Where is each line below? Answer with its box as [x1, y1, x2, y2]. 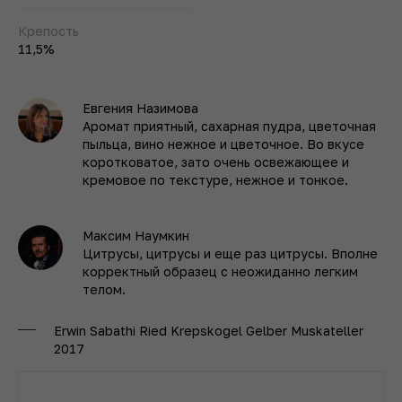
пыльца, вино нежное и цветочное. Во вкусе [83, 135, 364, 152]
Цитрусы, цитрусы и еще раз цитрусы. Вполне [83, 245, 378, 261]
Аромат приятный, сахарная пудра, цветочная [83, 118, 376, 134]
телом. [83, 281, 126, 297]
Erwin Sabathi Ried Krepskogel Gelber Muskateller [54, 322, 363, 338]
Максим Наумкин [83, 227, 189, 243]
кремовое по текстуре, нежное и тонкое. [83, 171, 348, 188]
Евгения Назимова [83, 100, 198, 116]
